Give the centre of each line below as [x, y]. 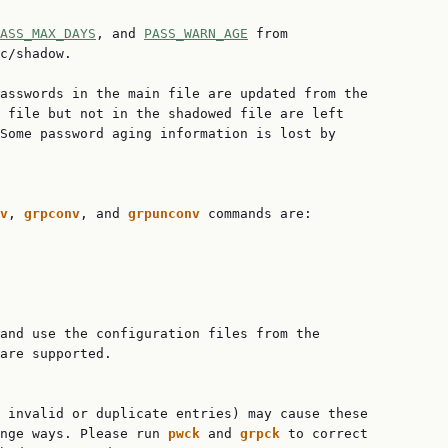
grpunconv [168, 213]
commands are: [260, 213]
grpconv [52, 213]
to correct [328, 433]
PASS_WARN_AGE [196, 33]
